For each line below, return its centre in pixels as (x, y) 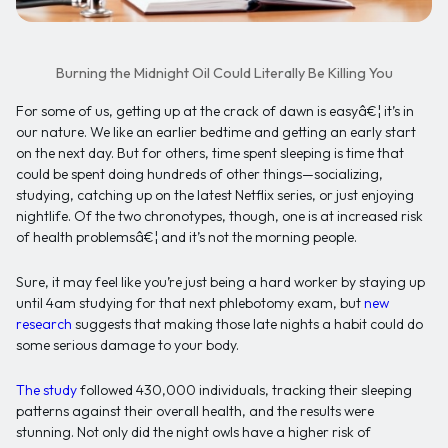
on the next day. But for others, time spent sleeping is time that (210, 153)
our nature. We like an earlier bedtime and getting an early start (216, 132)
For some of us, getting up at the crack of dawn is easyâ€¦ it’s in (215, 111)
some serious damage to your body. (127, 345)
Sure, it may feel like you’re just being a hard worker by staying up (220, 282)
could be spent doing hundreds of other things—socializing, (199, 174)
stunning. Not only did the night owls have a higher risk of (193, 432)
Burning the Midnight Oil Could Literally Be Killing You (224, 73)
